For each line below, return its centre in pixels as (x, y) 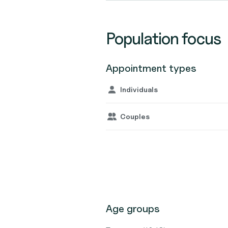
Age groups (133, 209)
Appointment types (151, 68)
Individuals (139, 89)
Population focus (163, 38)
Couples (135, 116)
